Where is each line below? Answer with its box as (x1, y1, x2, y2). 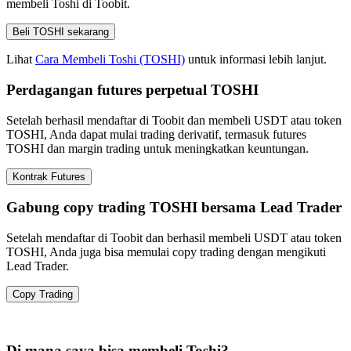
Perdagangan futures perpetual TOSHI (6, 81, 259, 98)
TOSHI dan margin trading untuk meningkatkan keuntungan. (6, 141, 309, 155)
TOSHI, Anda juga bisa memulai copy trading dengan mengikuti (6, 245, 326, 259)
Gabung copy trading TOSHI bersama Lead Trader (6, 199, 342, 216)
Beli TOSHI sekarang (13, 26, 109, 38)
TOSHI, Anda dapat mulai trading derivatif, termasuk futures (6, 127, 306, 141)
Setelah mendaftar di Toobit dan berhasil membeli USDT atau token (6, 231, 342, 245)
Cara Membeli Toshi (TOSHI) (35, 52, 185, 67)
